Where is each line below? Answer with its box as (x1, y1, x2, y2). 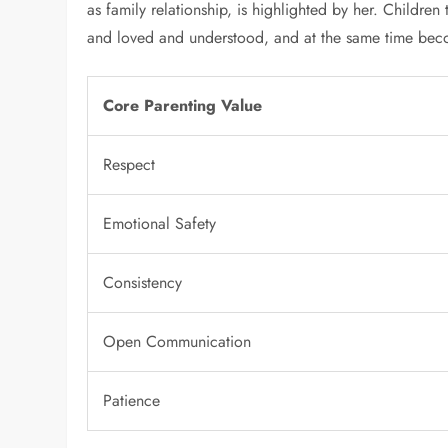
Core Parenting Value (103, 94, 263, 118)
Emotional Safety (103, 212, 217, 236)
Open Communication (103, 330, 252, 354)
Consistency (103, 271, 183, 295)
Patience (103, 389, 161, 413)
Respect (103, 153, 156, 177)
